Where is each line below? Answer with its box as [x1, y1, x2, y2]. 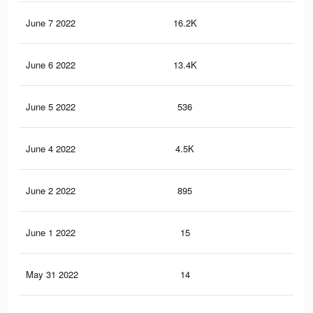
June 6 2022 [26, 58, 75, 72]
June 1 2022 [26, 226, 75, 240]
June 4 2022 [26, 142, 75, 156]
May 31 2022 [26, 268, 78, 282]
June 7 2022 [26, 16, 75, 30]
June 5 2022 [26, 100, 75, 114]
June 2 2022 [26, 184, 75, 198]
